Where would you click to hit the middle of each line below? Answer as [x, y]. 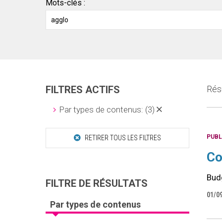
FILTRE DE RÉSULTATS [97, 183]
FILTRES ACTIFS [83, 90]
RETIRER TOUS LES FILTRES [122, 138]
